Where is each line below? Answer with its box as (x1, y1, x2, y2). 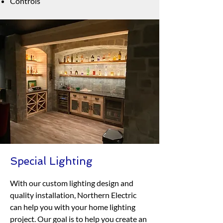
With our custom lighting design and (10, 178, 133, 188)
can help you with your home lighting (10, 202, 135, 212)
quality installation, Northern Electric (10, 190, 136, 200)
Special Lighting (10, 155, 93, 167)
